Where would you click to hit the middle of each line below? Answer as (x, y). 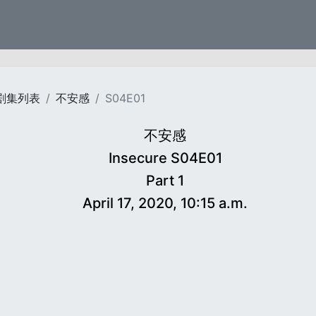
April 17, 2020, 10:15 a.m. (165, 203)
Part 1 (165, 181)
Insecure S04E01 (165, 158)
